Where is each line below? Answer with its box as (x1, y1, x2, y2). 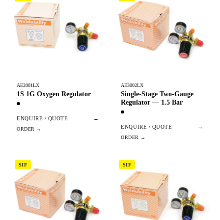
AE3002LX (121, 82, 144, 88)
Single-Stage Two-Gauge (121, 90, 194, 98)
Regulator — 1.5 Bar (121, 98, 183, 106)
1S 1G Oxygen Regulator (17, 90, 91, 98)
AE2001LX (17, 82, 40, 88)
